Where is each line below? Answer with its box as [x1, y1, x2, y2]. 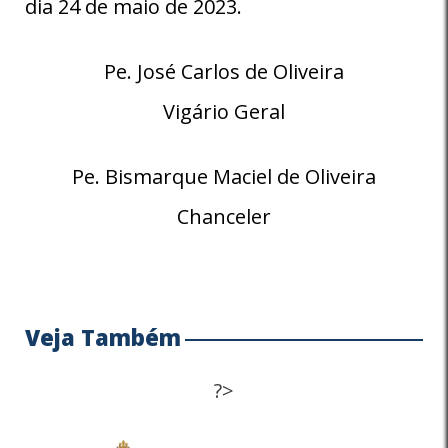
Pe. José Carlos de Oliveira [104, 57, 344, 85]
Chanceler [177, 202, 271, 230]
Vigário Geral [163, 97, 285, 125]
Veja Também [25, 321, 181, 352]
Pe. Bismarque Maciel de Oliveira [72, 162, 376, 190]
